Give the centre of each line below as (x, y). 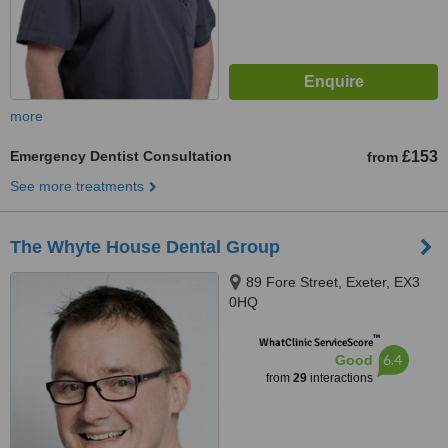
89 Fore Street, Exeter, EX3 (333, 282)
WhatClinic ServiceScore (315, 342)
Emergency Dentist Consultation (121, 156)
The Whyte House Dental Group (145, 247)
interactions (339, 378)
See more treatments (77, 186)
